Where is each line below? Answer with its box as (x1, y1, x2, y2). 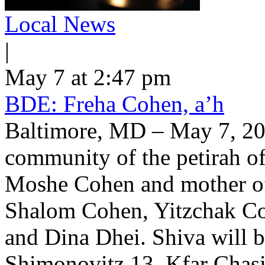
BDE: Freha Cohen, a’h (5, 91, 224, 117)
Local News (5, 11, 115, 37)
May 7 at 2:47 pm (5, 64, 171, 90)
